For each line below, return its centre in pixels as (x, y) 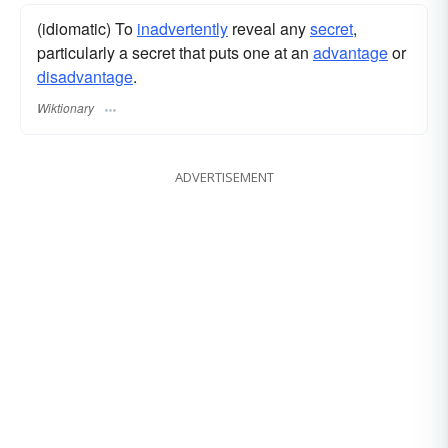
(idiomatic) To (87, 29)
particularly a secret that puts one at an (175, 53)
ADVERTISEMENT (224, 176)
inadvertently (182, 29)
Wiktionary (65, 107)
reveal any (269, 29)
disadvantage (85, 77)
